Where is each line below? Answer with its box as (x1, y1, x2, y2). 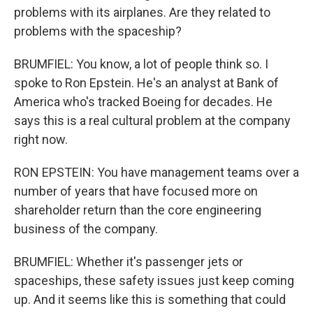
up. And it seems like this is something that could (14, 292, 286, 307)
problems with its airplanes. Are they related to (14, 5, 270, 20)
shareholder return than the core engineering (14, 203, 261, 217)
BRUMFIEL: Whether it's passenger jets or (14, 254, 243, 269)
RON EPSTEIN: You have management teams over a (14, 165, 299, 180)
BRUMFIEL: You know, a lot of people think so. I (14, 57, 268, 71)
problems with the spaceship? (14, 24, 182, 38)
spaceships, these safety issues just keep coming (14, 273, 294, 288)
